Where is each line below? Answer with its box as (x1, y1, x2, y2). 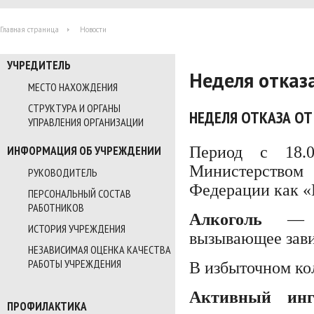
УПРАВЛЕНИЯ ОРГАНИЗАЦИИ (28, 115, 144, 129)
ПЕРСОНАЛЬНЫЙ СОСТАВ (28, 186, 131, 200)
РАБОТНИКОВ (28, 200, 84, 214)
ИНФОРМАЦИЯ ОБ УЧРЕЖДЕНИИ (7, 143, 161, 158)
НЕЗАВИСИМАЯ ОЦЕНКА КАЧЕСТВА (28, 243, 171, 257)
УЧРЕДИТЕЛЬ (7, 57, 71, 73)
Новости (80, 25, 107, 34)
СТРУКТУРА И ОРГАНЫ (28, 101, 121, 115)
